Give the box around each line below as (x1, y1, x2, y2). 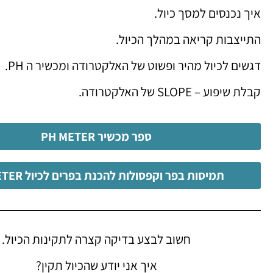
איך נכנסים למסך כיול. (154, 4, 261, 21)
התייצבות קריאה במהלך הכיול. (116, 30, 261, 48)
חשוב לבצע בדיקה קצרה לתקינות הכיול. (2, 230, 191, 247)
